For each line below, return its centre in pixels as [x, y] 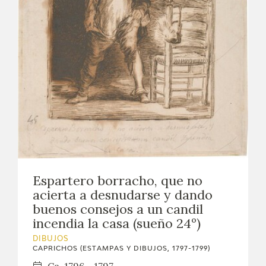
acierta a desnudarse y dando [123, 194]
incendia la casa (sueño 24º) [117, 223]
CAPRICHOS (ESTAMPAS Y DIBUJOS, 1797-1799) [121, 248]
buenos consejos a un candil [118, 209]
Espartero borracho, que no [118, 180]
